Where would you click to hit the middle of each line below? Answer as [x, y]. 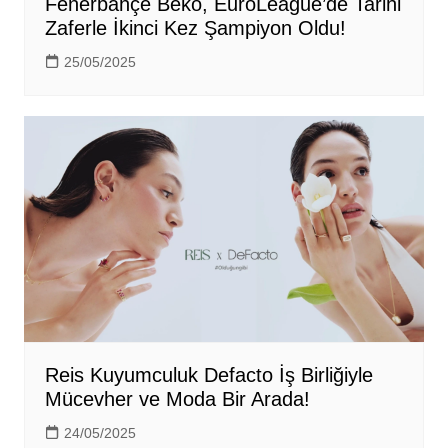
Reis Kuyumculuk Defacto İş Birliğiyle [208, 375]
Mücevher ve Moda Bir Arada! [177, 399]
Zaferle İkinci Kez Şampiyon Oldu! [195, 28]
